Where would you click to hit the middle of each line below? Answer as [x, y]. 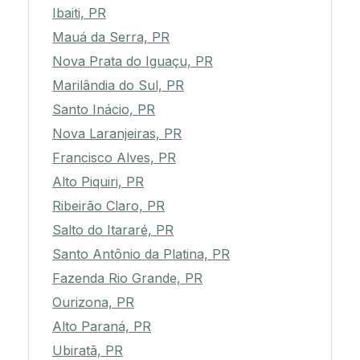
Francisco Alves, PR [114, 158]
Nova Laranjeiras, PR [117, 134]
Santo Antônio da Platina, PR [141, 254]
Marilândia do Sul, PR [118, 86]
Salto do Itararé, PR [113, 230]
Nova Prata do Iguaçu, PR [133, 61]
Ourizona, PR [93, 303]
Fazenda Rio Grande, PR [127, 278]
